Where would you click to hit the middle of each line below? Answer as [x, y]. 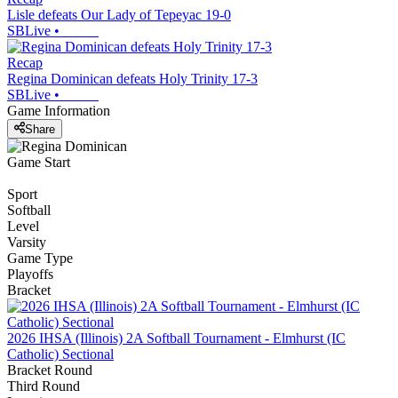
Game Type [40, 258]
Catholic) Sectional [60, 354]
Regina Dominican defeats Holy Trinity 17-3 [132, 79]
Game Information [59, 111]
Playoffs [30, 274]
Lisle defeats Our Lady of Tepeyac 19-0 [119, 15]
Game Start [39, 162]
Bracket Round [50, 370]
